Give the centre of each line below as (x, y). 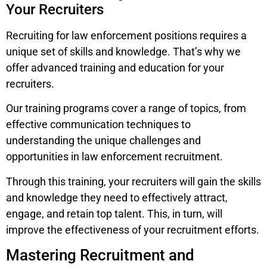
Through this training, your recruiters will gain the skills (133, 181)
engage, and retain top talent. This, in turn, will (114, 213)
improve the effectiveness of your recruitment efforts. (133, 229)
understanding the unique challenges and (103, 141)
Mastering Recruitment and (100, 255)
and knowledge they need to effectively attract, (117, 197)
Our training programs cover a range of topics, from (126, 108)
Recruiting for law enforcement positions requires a (126, 35)
